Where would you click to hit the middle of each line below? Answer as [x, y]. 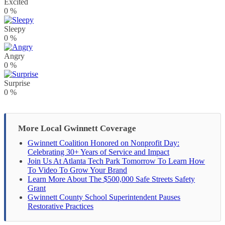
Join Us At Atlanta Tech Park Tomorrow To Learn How [117, 161]
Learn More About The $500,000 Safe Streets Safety [111, 179]
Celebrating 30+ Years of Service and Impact [99, 152]
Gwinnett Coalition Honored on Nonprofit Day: [104, 143]
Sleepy [15, 29]
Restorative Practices [61, 206]
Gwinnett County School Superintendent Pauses [104, 197]
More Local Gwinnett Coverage [77, 128]
